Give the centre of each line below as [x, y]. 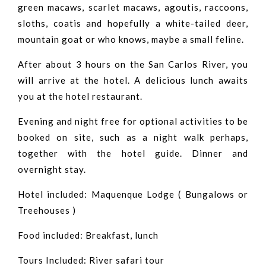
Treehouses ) [47, 210]
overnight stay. [52, 170]
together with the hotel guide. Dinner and [133, 153]
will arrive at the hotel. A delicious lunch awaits [133, 80]
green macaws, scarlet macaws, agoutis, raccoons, [133, 7]
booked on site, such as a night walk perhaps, [133, 137]
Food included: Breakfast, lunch [88, 235]
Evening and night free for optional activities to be [133, 121]
